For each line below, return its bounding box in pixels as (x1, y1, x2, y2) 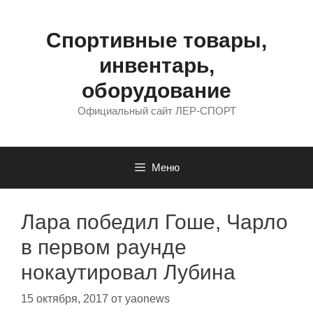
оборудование (82, 79, 231, 102)
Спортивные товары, (46, 29, 267, 52)
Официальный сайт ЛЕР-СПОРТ (77, 105, 236, 117)
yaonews (125, 293, 170, 305)
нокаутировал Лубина (21, 261, 235, 284)
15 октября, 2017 (21, 293, 108, 305)
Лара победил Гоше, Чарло (21, 210, 288, 233)
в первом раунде (21, 235, 187, 259)
